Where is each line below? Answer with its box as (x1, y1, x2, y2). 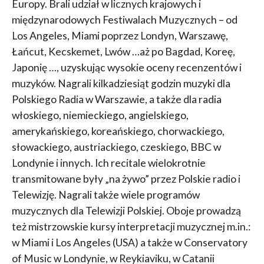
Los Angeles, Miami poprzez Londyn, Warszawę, (11, 29, 228, 42)
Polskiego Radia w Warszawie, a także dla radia (11, 93, 222, 106)
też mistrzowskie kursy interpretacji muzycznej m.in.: (11, 220, 250, 233)
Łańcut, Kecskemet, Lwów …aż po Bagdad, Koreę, (11, 45, 235, 58)
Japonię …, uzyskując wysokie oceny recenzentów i (11, 61, 242, 74)
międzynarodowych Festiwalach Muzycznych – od (11, 14, 237, 27)
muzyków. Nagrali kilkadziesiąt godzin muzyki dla (11, 77, 230, 90)
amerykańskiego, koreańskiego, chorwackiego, (11, 125, 225, 138)
